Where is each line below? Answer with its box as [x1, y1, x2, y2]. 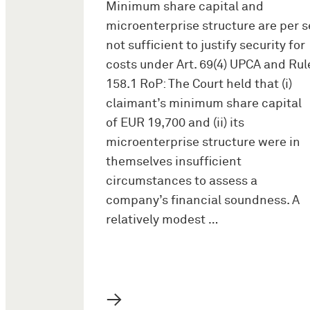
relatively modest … [106, 214, 218, 227]
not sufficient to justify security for [106, 39, 305, 53]
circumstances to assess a [106, 175, 257, 188]
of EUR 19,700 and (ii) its [106, 117, 244, 130]
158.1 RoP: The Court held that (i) [106, 78, 292, 91]
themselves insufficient [106, 156, 241, 169]
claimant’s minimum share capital [106, 98, 302, 111]
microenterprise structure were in [106, 136, 300, 149]
